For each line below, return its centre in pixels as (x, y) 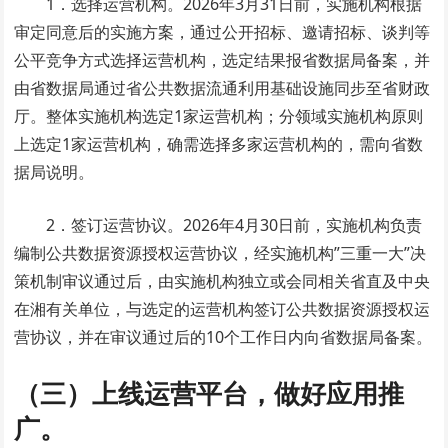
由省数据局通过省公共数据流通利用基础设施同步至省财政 (222, 87)
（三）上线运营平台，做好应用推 (209, 392)
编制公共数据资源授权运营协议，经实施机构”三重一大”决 (220, 252)
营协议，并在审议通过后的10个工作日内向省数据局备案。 (223, 336)
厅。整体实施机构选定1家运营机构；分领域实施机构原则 (219, 115)
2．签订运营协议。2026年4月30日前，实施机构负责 (234, 224)
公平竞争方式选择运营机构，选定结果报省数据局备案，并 (222, 59)
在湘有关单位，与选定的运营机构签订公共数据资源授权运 (222, 308)
